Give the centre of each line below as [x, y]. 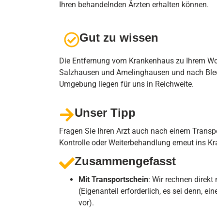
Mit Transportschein [113, 179]
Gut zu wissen [119, 38]
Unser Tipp [105, 112]
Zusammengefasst [125, 161]
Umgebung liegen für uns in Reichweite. [126, 84]
